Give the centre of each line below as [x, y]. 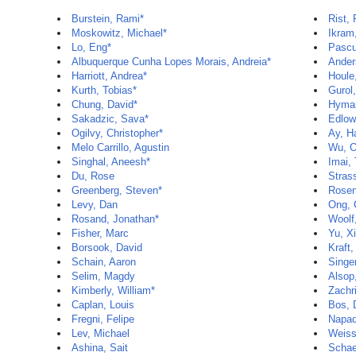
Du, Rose [93, 176]
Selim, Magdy [103, 276]
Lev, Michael [101, 333]
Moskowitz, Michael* [119, 33]
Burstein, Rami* [108, 19]
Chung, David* [104, 104]
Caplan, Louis [103, 305]
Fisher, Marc [100, 233]
